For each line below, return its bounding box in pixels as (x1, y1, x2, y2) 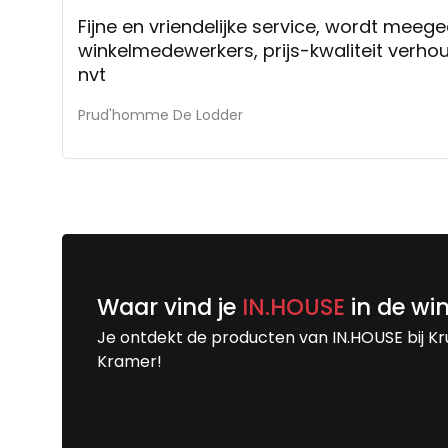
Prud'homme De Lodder (78, 104, 243, 125)
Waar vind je (97, 290, 242, 323)
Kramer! (97, 349, 162, 373)
